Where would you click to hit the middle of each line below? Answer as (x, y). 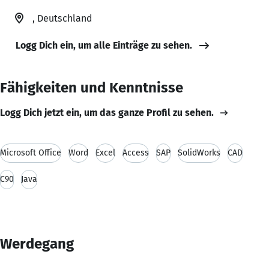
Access (136, 153)
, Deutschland (62, 18)
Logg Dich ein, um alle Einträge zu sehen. (104, 45)
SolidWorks (199, 153)
